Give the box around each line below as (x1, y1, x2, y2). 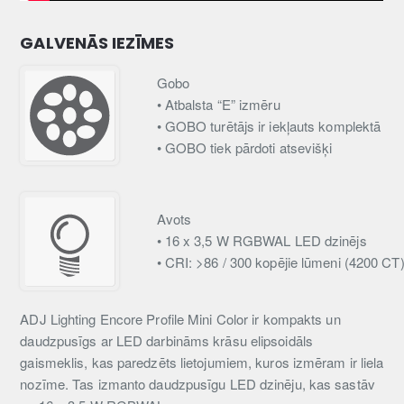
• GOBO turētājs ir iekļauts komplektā (156, 115, 381, 135)
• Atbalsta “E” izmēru (156, 94, 280, 114)
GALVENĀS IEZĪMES (20, 32, 174, 55)
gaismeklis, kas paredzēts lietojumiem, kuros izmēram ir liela (20, 353, 384, 372)
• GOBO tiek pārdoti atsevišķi (156, 137, 333, 157)
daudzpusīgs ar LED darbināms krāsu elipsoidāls (20, 331, 313, 351)
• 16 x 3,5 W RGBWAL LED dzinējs (156, 231, 367, 251)
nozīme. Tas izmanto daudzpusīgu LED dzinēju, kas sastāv (20, 374, 375, 394)
